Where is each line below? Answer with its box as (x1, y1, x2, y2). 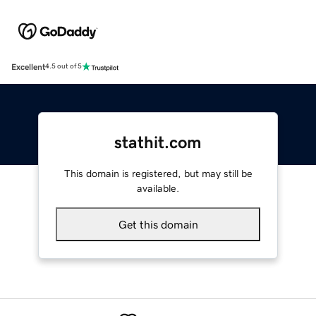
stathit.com (114, 133, 202, 151)
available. (137, 183, 179, 193)
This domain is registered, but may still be (63, 168, 253, 178)
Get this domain (118, 218, 198, 230)
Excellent (11, 62, 45, 71)
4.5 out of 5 (45, 63, 82, 71)
